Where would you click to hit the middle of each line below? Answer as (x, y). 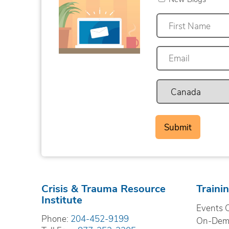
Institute (62, 199)
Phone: (56, 218)
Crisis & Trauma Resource (103, 188)
